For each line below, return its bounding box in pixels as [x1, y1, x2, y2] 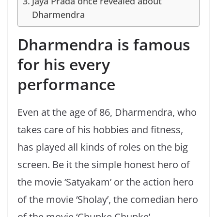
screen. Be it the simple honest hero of [17, 158, 190, 171]
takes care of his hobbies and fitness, [17, 123, 183, 137]
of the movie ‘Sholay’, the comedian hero [17, 193, 198, 206]
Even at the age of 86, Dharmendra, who [17, 106, 197, 119]
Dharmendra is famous [17, 34, 190, 55]
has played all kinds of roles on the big [17, 140, 188, 154]
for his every [17, 54, 110, 75]
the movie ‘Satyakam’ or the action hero [17, 175, 194, 189]
